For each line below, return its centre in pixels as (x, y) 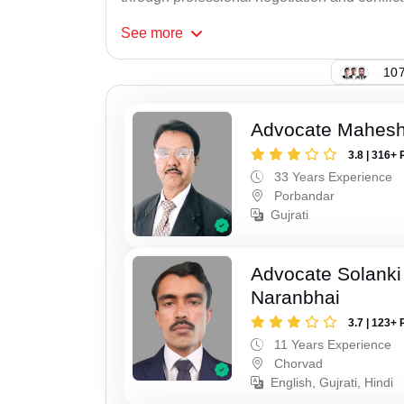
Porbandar (303, 196)
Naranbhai (296, 297)
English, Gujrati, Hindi (332, 382)
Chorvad (297, 363)
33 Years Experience (332, 177)
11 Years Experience (331, 344)
